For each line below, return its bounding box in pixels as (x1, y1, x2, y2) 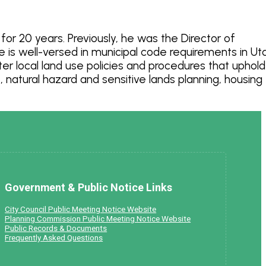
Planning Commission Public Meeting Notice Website (5, 214, 191, 224)
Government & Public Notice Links (5, 181, 173, 194)
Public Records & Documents (5, 223, 107, 233)
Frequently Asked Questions (5, 233, 103, 243)
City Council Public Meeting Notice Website (5, 204, 157, 214)
